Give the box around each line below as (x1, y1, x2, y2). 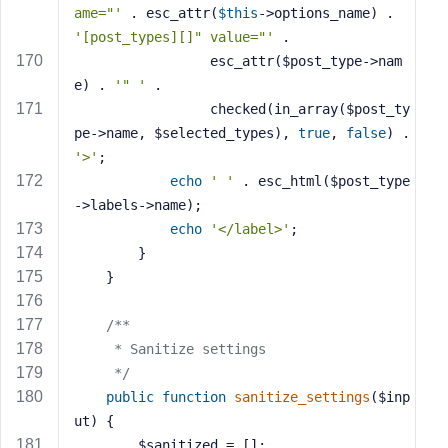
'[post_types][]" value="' (74, 29, 274, 45)
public (106, 389, 154, 405)
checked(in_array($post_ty (74, 101, 210, 117)
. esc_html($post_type (234, 173, 410, 189)
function (162, 389, 226, 405)
